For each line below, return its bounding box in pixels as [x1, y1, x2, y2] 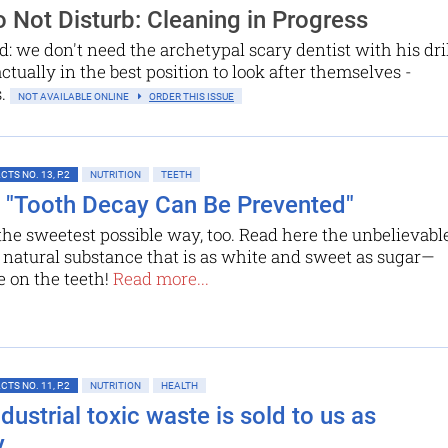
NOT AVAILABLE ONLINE [18, 91, 138, 103]
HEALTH [160, 379, 198, 391]
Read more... [112, 267, 209, 291]
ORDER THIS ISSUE [149, 91, 234, 103]
